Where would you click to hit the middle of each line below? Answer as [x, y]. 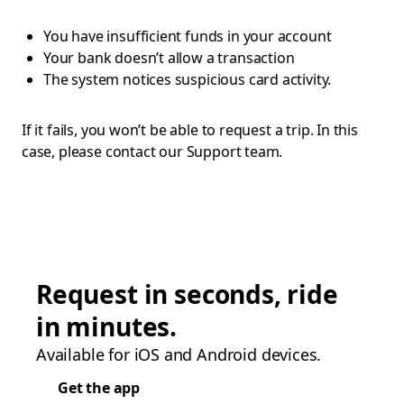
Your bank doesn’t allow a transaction [169, 58]
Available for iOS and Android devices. [179, 354]
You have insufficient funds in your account [188, 36]
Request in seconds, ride [187, 294]
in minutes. [107, 326]
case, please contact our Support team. [152, 151]
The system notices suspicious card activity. [188, 79]
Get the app [99, 388]
